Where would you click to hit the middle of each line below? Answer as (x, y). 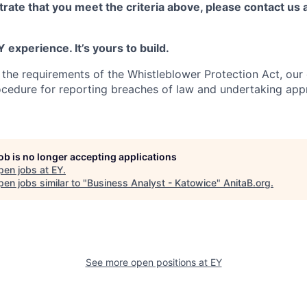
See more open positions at (148, 262)
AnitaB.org (247, 183)
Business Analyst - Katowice (152, 183)
